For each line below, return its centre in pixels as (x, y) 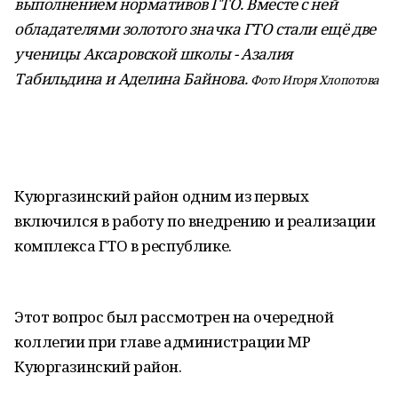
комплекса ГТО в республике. (123, 246)
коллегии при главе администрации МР (163, 342)
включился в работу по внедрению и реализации (195, 221)
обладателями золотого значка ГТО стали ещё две (195, 29)
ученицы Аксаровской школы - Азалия (154, 54)
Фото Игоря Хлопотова (315, 80)
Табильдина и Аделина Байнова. (133, 79)
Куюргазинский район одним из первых (162, 196)
